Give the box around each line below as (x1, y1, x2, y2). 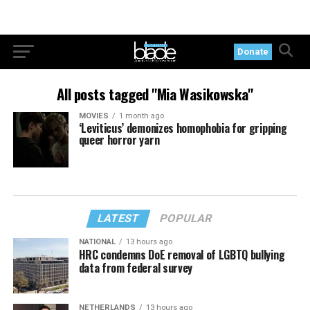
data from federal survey (78, 259, 192, 276)
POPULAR (158, 212, 215, 225)
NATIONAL (78, 237, 116, 246)
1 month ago (118, 111, 164, 120)
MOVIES (78, 111, 109, 120)
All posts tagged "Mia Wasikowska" (57, 83, 253, 104)
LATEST (96, 212, 142, 225)
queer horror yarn (78, 131, 160, 148)
